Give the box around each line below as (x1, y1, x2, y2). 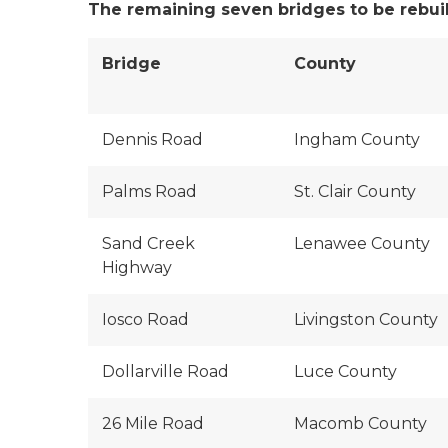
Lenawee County (294, 234, 430, 253)
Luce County (294, 362, 397, 381)
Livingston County (294, 310, 438, 329)
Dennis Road (102, 130, 203, 149)
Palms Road (102, 182, 197, 201)
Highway (102, 258, 172, 277)
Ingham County (294, 130, 420, 149)
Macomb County (294, 414, 427, 433)
